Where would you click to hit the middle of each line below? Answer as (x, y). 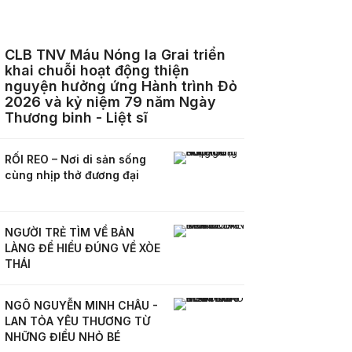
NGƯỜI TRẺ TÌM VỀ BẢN (70, 232)
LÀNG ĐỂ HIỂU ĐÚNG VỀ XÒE (82, 248)
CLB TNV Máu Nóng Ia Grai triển (115, 55)
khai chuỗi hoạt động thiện (97, 70)
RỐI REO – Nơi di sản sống (75, 159)
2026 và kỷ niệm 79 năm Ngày (110, 102)
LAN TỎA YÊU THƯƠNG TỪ (77, 321)
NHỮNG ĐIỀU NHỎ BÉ (62, 337)
